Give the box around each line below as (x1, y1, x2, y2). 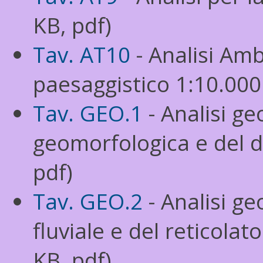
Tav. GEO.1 (33, 99, 143, 128)
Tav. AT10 (33, 40, 130, 69)
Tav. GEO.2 (33, 187, 143, 216)
